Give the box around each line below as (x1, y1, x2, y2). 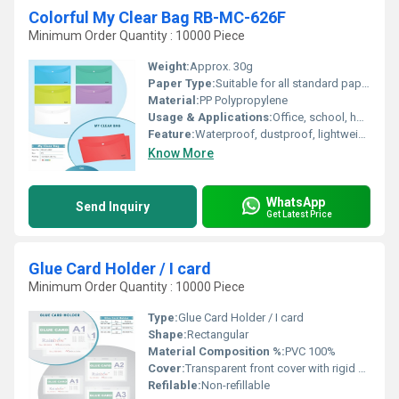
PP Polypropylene (199, 94, 288, 107)
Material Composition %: (148, 345, 285, 358)
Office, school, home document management (273, 110, 356, 124)
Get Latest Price (266, 208, 332, 219)
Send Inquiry (76, 199, 150, 214)
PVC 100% (285, 345, 336, 358)
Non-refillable (201, 379, 270, 392)
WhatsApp (266, 194, 325, 209)
